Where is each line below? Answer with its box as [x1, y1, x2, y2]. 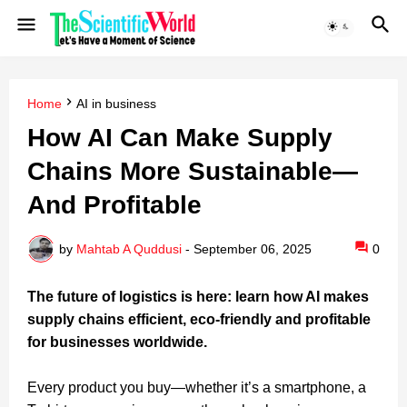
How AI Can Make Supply [27, 124, 333, 153]
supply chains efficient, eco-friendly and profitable [27, 312, 371, 328]
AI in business [76, 96, 156, 111]
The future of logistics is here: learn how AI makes [27, 289, 369, 305]
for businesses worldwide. [27, 334, 207, 351]
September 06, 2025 [194, 241, 312, 256]
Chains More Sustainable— [27, 157, 358, 186]
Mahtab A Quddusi [76, 241, 182, 256]
